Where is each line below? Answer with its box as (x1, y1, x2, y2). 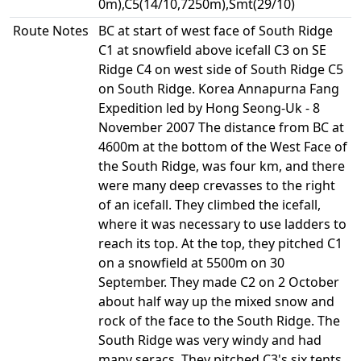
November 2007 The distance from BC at (98, 118, 344, 136)
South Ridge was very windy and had (98, 331, 322, 349)
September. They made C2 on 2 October (98, 273, 339, 291)
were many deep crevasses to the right (98, 176, 335, 194)
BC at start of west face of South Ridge (98, 22, 333, 39)
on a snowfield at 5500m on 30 (98, 254, 284, 272)
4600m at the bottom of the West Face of (98, 138, 347, 156)
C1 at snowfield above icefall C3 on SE (98, 41, 326, 59)
